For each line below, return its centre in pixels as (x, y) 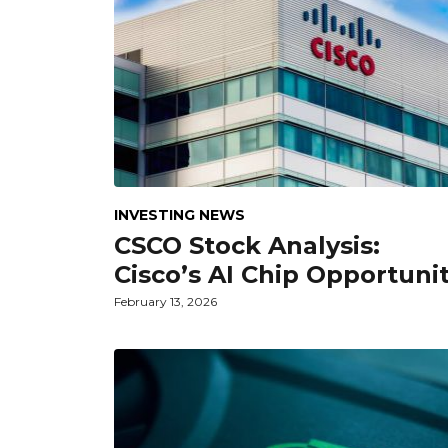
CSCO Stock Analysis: (247, 245)
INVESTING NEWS (179, 214)
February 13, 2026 (165, 301)
